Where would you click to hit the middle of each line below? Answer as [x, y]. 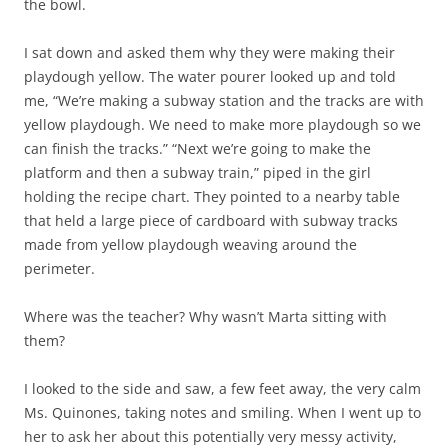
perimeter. [59, 269]
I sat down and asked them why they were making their [209, 53]
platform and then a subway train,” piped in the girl [197, 173]
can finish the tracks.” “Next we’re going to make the [197, 149]
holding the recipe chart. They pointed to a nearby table [212, 197]
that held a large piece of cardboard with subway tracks [211, 221]
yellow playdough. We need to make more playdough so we [222, 125]
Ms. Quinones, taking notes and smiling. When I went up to [222, 413]
